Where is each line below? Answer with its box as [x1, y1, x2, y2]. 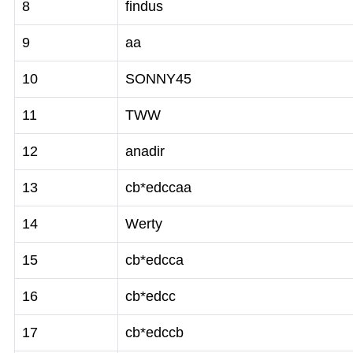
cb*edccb [125, 325, 184, 340]
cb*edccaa [125, 180, 191, 195]
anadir [125, 143, 165, 159]
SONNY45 [125, 71, 191, 87]
